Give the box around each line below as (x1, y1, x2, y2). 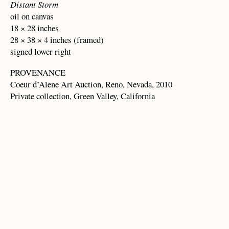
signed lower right (10, 45, 71, 57)
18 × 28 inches (10, 21, 59, 34)
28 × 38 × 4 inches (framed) (10, 33, 104, 45)
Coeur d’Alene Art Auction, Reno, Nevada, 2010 (10, 78, 172, 90)
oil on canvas (10, 10, 54, 22)
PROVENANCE (10, 66, 65, 78)
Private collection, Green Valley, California (10, 89, 155, 102)
